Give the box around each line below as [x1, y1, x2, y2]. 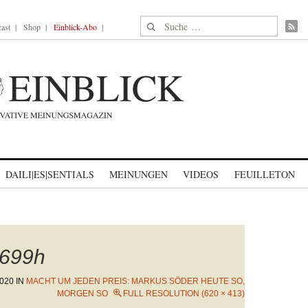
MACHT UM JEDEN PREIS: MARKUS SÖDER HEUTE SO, [26, 276, 245, 286]
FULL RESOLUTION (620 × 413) [123, 289, 245, 298]
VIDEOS [183, 168, 219, 181]
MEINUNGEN [109, 168, 168, 181]
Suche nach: [140, 16, 193, 31]
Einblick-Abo [54, 21, 97, 32]
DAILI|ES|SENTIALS [5, 168, 94, 181]
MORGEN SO [57, 289, 108, 298]
